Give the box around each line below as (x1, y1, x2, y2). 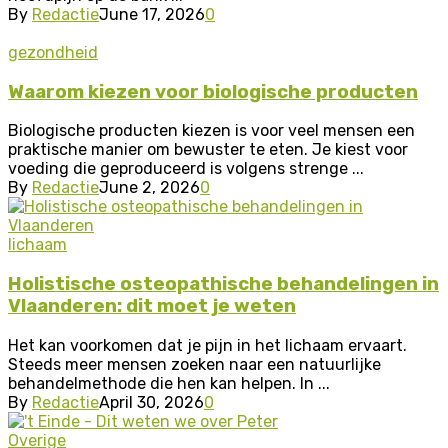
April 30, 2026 (99, 392, 204, 412)
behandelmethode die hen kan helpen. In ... (8, 373, 330, 393)
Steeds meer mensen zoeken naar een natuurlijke (8, 354, 381, 374)
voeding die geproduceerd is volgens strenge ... (8, 159, 364, 179)
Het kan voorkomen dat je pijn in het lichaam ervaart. (8, 335, 407, 355)
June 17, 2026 (99, 4, 205, 24)
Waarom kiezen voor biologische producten (8, 80, 418, 103)
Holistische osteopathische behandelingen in (8, 273, 439, 296)
